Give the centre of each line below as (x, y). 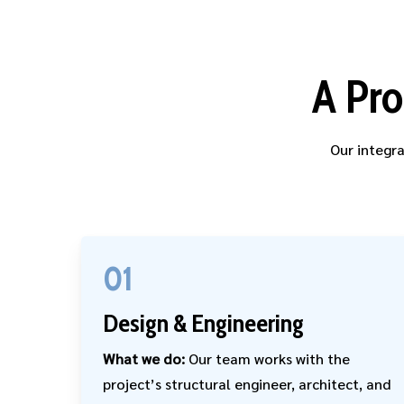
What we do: (145, 359)
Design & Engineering (203, 323)
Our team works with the (269, 359)
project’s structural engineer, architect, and (247, 384)
